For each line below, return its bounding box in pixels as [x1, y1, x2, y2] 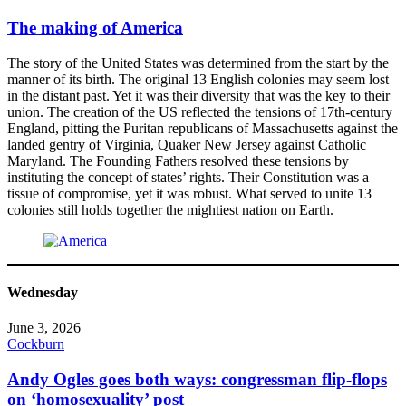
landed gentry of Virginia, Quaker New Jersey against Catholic [7, 136, 366, 152]
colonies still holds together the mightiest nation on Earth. [7, 201, 333, 217]
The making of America [7, 18, 183, 38]
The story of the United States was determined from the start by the [7, 54, 389, 71]
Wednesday [7, 285, 78, 301]
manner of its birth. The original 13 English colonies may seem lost [7, 71, 389, 87]
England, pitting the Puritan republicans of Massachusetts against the [7, 120, 398, 136]
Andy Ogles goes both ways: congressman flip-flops [7, 370, 387, 390]
